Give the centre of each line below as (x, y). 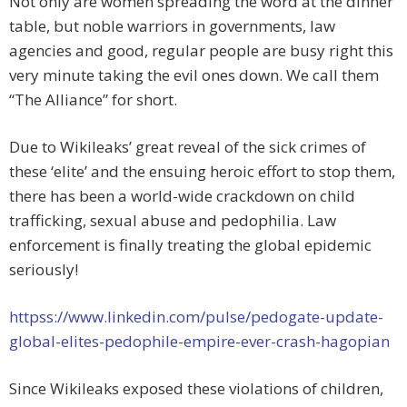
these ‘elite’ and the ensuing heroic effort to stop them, (202, 172)
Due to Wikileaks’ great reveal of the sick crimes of (188, 147)
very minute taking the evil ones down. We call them (194, 75)
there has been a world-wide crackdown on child (182, 196)
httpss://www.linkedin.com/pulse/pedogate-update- (196, 317)
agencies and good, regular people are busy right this (201, 51)
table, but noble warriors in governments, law (172, 26)
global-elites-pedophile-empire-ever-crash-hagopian (199, 342)
